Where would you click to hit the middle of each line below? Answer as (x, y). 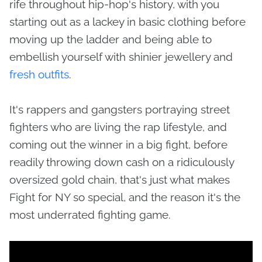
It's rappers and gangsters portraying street (120, 109)
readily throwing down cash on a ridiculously (122, 162)
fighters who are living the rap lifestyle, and (118, 127)
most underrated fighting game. (90, 214)
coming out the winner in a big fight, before (118, 144)
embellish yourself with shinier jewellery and (121, 56)
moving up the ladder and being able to (111, 39)
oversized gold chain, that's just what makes (120, 179)
